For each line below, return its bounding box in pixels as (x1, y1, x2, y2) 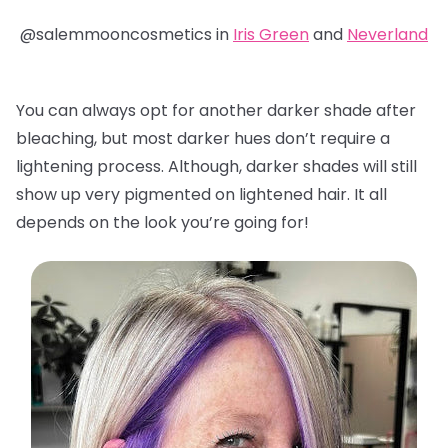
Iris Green (233, 23, 309, 46)
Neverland (347, 23, 428, 46)
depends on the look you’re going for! (16, 211, 309, 234)
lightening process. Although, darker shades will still (16, 155, 417, 178)
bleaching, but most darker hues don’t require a (16, 127, 390, 150)
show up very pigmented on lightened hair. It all (16, 183, 387, 206)
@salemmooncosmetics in (20, 23, 233, 46)
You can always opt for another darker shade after (16, 99, 416, 122)
